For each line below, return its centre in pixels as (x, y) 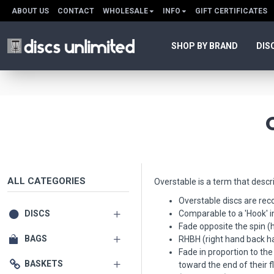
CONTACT (76, 11)
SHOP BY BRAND (205, 46)
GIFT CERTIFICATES (231, 11)
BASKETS (44, 264)
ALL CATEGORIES (46, 181)
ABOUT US (30, 11)
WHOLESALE (125, 11)
